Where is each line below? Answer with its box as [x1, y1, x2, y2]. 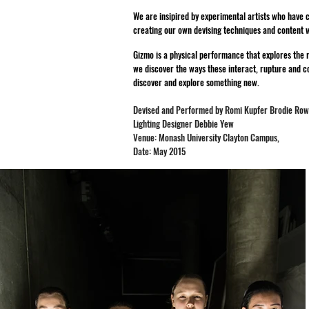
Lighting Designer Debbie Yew [133, 117, 236, 130]
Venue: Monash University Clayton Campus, [133, 130, 281, 144]
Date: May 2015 [133, 144, 186, 158]
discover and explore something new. [133, 75, 261, 89]
